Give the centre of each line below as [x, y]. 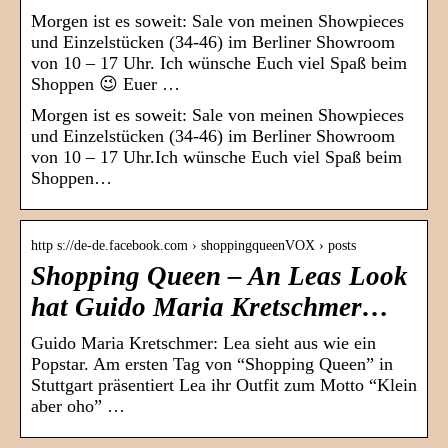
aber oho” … [78, 406]
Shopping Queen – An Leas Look [219, 276]
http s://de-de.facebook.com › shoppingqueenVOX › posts [193, 246]
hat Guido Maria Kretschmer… [210, 307]
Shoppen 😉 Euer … [105, 84]
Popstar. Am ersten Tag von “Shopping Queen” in [212, 364]
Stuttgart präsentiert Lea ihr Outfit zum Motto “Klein [224, 385]
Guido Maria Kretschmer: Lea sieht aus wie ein [203, 343]
